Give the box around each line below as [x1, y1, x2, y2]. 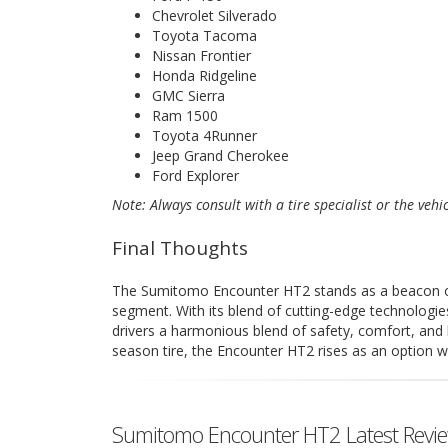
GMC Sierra [152, 85, 225, 105]
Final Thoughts [112, 234, 248, 261]
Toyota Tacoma [152, 25, 257, 45]
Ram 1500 [152, 105, 218, 125]
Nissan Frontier [152, 45, 251, 65]
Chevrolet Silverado [152, 5, 277, 25]
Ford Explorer [152, 165, 239, 185]
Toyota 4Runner [152, 125, 257, 145]
